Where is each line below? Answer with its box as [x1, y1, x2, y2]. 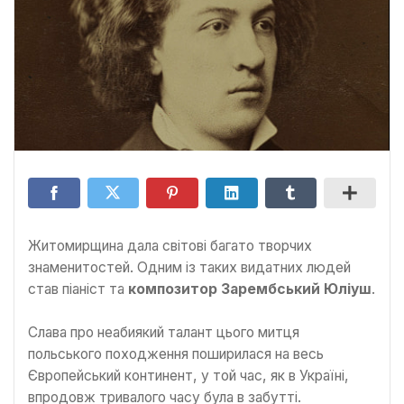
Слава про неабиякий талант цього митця [28, 324, 299, 342]
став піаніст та [28, 280, 128, 298]
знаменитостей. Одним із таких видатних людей [28, 259, 351, 277]
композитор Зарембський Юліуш [128, 280, 372, 298]
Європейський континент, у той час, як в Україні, [28, 367, 349, 385]
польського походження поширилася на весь [28, 345, 324, 363]
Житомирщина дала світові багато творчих [28, 237, 312, 255]
